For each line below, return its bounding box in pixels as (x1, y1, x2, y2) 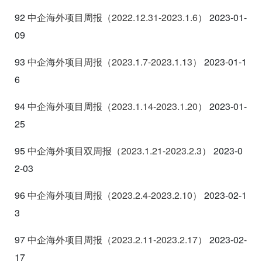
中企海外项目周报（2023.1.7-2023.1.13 (27, 54, 192, 68)
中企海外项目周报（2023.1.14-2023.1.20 (27, 99, 198, 113)
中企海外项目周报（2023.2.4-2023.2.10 (27, 188, 192, 202)
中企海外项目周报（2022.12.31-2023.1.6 (27, 10, 198, 24)
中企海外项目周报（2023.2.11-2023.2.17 (27, 232, 198, 246)
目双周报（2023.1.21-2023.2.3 (74, 143, 202, 157)
